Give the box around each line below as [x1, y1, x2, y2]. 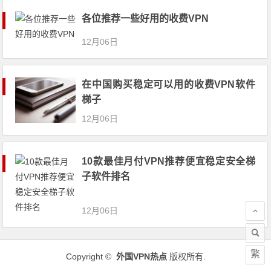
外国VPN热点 [116, 252, 167, 261]
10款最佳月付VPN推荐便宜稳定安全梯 [82, 156, 256, 166]
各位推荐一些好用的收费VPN [82, 13, 209, 24]
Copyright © [65, 252, 116, 261]
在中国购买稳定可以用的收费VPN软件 [82, 79, 256, 90]
